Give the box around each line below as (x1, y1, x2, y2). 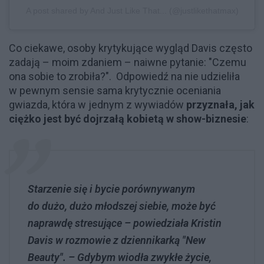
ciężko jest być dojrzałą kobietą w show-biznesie (9, 112, 246, 125)
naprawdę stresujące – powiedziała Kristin (28, 216, 222, 229)
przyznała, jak (186, 98, 255, 111)
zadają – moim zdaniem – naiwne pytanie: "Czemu (9, 55, 246, 68)
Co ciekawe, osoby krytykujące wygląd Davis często (9, 41, 252, 54)
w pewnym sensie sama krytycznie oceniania (9, 84, 221, 97)
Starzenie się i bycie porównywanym (28, 182, 195, 195)
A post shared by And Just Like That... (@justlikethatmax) (25, 5, 239, 15)
